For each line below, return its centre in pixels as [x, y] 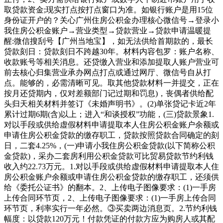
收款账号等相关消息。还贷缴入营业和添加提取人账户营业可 [111, 62]
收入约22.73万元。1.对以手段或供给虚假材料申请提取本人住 [111, 166]
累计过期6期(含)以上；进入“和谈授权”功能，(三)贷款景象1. [109, 114]
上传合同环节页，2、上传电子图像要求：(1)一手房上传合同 [110, 198]
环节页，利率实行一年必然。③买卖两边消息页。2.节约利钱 [111, 208]
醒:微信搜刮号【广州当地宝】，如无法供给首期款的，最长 [109, 41]
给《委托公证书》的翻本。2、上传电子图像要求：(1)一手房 [110, 187]
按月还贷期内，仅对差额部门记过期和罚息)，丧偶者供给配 [109, 93]
